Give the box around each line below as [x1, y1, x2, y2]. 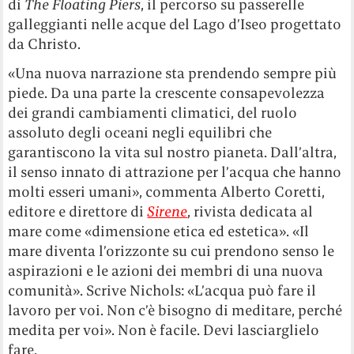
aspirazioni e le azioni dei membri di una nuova [8, 261, 324, 280]
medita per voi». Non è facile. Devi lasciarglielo [8, 320, 320, 339]
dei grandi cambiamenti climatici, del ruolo [8, 103, 298, 122]
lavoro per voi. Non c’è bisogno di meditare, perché [8, 300, 343, 319]
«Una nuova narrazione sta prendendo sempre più [8, 63, 337, 82]
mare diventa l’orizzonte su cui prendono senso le [8, 241, 335, 260]
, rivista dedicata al [187, 201, 314, 220]
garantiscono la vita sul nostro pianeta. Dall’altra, [8, 142, 337, 161]
